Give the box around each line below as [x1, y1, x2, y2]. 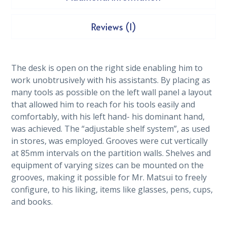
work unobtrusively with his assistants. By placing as [11, 74, 211, 86]
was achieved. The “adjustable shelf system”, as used [11, 123, 210, 135]
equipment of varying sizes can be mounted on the [11, 160, 204, 171]
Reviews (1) [91, 20, 136, 33]
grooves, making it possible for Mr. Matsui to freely [11, 172, 207, 183]
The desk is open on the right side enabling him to [11, 62, 203, 74]
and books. [11, 196, 53, 208]
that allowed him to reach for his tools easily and [11, 99, 196, 110]
